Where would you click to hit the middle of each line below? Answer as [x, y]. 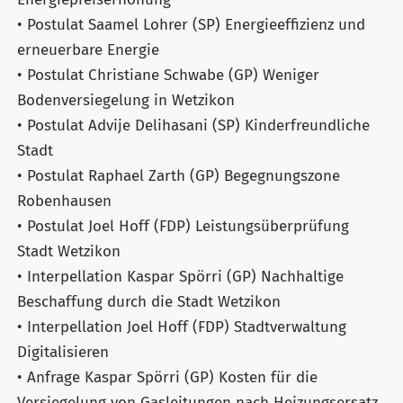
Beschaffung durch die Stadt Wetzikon [149, 301]
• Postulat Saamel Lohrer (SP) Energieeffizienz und [191, 24]
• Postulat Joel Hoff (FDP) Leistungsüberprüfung [183, 226]
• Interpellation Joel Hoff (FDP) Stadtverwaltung [182, 327]
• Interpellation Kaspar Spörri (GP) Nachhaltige [180, 276]
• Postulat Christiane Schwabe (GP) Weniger [168, 75]
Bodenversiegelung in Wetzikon [126, 100]
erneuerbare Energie [88, 49]
